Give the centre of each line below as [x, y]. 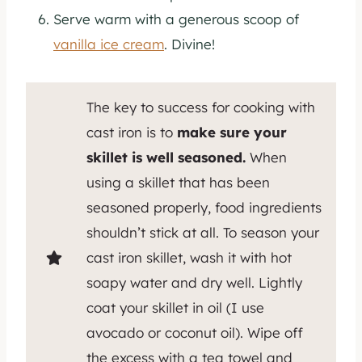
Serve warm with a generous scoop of [176, 19]
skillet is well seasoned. [168, 158]
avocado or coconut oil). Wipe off [195, 333]
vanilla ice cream [109, 44]
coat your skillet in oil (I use [175, 308]
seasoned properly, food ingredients [204, 208]
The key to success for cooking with [201, 107]
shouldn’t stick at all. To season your [203, 233]
